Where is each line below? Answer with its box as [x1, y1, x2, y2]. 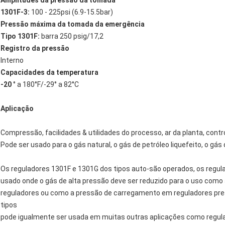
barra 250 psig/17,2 [40, 32, 103, 41]
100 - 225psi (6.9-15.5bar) [30, 8, 113, 17]
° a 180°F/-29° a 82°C [12, 80, 79, 89]
